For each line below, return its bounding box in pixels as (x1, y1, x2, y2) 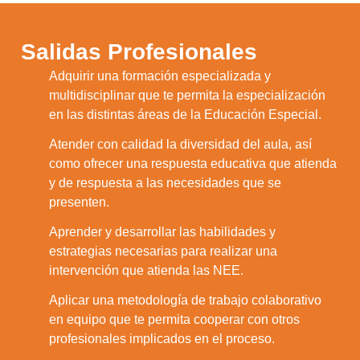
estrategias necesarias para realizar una (49, 243, 278, 258)
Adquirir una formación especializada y (49, 69, 272, 84)
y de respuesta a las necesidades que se (49, 176, 282, 190)
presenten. (49, 195, 110, 210)
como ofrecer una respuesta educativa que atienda (49, 157, 337, 171)
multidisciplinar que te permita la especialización (49, 88, 326, 103)
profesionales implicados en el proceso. (49, 331, 276, 346)
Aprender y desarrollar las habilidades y (49, 224, 276, 239)
